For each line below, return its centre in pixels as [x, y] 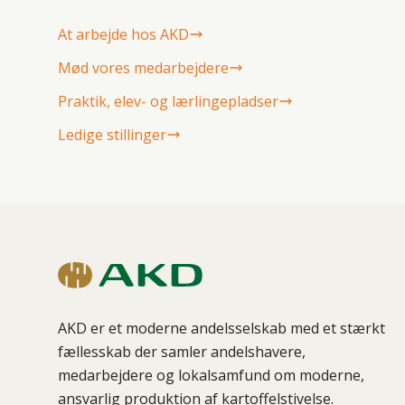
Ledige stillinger [112, 135]
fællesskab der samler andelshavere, [182, 351]
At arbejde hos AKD [123, 34]
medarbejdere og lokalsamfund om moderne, [211, 375]
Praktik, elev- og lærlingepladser [168, 101]
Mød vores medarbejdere [143, 68]
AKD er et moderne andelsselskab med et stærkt [221, 328]
